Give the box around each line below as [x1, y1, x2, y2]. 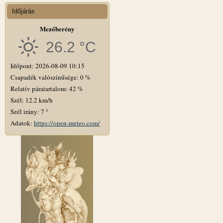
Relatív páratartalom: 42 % [10, 84, 83, 93]
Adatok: [10, 118, 34, 127]
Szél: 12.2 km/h [10, 95, 53, 105]
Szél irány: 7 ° [10, 107, 48, 116]
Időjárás [12, 7, 35, 15]
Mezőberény [40, 23, 75, 33]
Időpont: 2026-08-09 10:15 [10, 61, 85, 70]
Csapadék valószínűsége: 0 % [10, 72, 91, 82]
